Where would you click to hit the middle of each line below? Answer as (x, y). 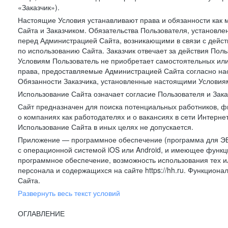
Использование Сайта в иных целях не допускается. (106, 127)
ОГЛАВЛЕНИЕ (41, 213)
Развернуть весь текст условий (69, 193)
